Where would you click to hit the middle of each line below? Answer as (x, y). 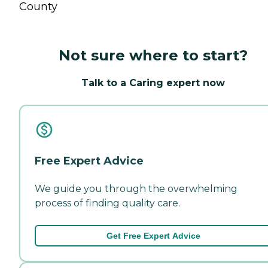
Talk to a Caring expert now (153, 83)
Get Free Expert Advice (153, 236)
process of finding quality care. (107, 203)
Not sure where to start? (153, 55)
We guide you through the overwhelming (136, 189)
